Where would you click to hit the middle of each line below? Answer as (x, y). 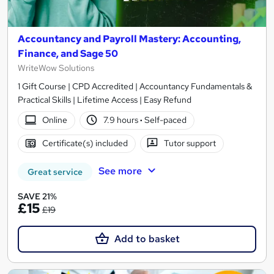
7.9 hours (122, 120)
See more (120, 171)
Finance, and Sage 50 (68, 53)
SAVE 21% (37, 196)
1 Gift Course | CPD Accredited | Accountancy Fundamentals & (135, 86)
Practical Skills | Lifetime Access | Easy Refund (105, 99)
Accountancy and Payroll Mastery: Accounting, (129, 39)
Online (54, 120)
